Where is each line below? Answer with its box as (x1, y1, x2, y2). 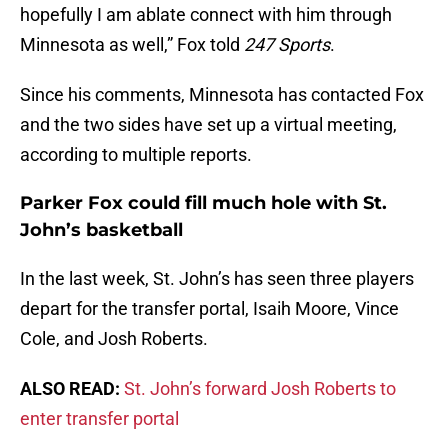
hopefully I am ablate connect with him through (20, 4, 392, 26)
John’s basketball (20, 219, 183, 242)
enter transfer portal (20, 408, 179, 430)
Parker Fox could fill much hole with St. (20, 192, 387, 215)
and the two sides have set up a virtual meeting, (20, 114, 397, 136)
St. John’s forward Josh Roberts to (124, 378, 396, 400)
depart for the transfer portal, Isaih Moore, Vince (20, 298, 399, 320)
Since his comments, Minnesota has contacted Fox (20, 84, 424, 106)
